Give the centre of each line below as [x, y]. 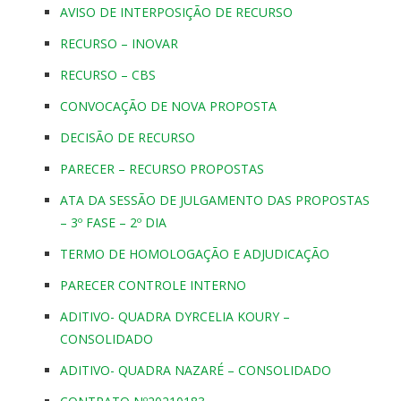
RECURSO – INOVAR [119, 44]
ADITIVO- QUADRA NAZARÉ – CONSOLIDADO [196, 371]
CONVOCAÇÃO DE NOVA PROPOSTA [168, 107]
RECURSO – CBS [108, 75]
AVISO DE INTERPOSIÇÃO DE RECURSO [176, 13]
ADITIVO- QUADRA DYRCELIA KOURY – [175, 317]
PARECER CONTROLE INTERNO [153, 286]
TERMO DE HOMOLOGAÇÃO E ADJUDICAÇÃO [195, 254]
